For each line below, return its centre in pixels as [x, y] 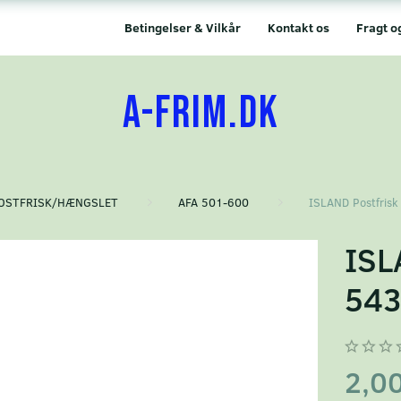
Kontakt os [299, 27]
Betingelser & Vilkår [183, 27]
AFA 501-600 [213, 202]
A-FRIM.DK [200, 114]
